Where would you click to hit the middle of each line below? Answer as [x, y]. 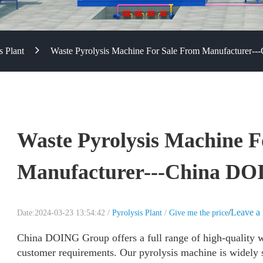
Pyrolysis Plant [137, 213]
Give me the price [199, 213]
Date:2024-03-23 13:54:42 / [65, 213]
